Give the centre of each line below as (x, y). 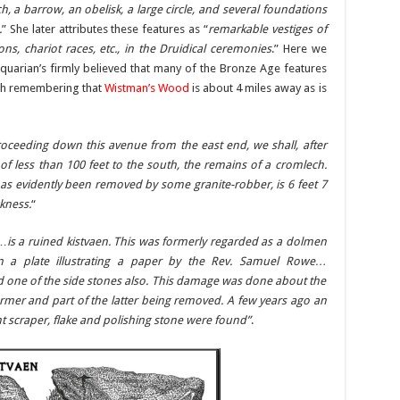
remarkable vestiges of (267, 29)
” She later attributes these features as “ (105, 29)
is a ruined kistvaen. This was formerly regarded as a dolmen (167, 242)
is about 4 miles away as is (258, 88)
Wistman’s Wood (147, 88)
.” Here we (299, 49)
